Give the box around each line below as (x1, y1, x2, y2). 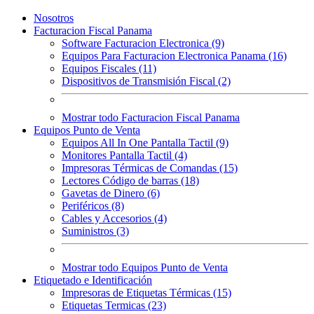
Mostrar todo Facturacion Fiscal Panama (62, 111, 240, 123)
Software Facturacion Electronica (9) (62, 37, 224, 49)
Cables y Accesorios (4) (62, 212, 167, 224)
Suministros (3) (62, 225, 129, 237)
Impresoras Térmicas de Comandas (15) (62, 162, 238, 174)
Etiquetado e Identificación (34, 274, 152, 286)
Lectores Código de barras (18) (62, 175, 199, 186)
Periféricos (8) (62, 200, 124, 212)
